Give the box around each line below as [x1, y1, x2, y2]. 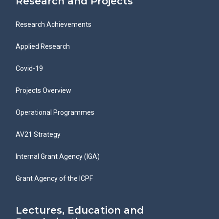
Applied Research [16, 43, 70, 50]
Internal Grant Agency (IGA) [16, 153, 100, 160]
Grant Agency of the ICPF [16, 175, 93, 182]
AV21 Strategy [16, 131, 61, 138]
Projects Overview [16, 87, 71, 94]
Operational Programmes [16, 109, 94, 116]
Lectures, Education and [16, 204, 144, 216]
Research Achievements [16, 21, 91, 28]
